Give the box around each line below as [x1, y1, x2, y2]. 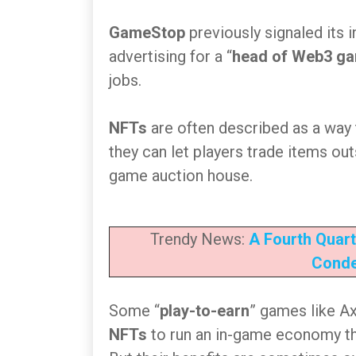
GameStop [109, 23, 189, 42]
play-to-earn [160, 301, 250, 320]
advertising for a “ [109, 47, 232, 66]
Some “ [109, 301, 160, 320]
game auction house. [109, 166, 257, 185]
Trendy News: [149, 230, 249, 249]
